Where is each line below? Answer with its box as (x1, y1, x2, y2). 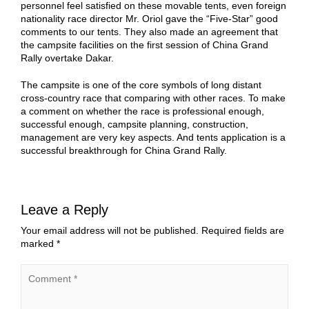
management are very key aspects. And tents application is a (21, 132, 286, 143)
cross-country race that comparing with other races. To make (21, 92, 286, 103)
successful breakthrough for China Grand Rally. (21, 145, 227, 156)
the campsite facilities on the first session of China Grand (21, 39, 268, 50)
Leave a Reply (21, 202, 108, 217)
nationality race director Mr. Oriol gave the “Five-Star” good (21, 13, 278, 24)
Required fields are (201, 225, 284, 236)
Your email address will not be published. (21, 225, 199, 236)
